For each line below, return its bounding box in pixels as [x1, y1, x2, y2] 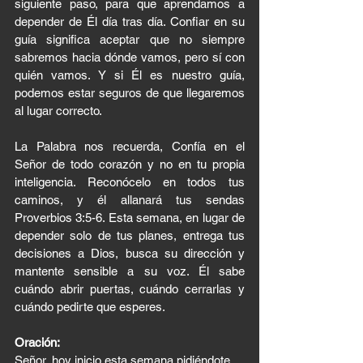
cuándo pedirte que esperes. [15, 300, 165, 314]
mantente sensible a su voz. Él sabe [15, 264, 245, 278]
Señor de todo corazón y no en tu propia [15, 157, 245, 171]
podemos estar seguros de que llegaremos [15, 86, 245, 100]
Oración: [15, 335, 60, 349]
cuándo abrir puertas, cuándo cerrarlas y [15, 282, 245, 296]
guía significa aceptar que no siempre [15, 32, 245, 46]
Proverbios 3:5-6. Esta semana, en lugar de [15, 211, 245, 224]
